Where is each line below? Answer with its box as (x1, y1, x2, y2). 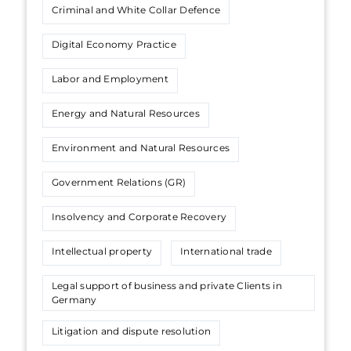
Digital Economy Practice (52, 38, 176, 50)
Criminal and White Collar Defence (52, 4, 221, 16)
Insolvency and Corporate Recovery (52, 211, 227, 223)
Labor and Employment (52, 73, 168, 85)
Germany (52, 294, 97, 306)
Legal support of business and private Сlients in (52, 280, 282, 291)
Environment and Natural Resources (52, 142, 230, 154)
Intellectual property (52, 245, 153, 257)
